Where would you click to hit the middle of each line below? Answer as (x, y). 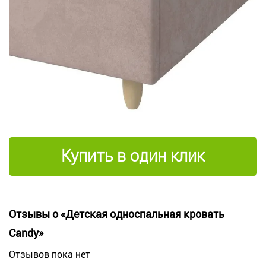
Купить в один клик (133, 156)
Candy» (26, 233)
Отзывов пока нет (50, 255)
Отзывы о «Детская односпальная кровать (117, 214)
